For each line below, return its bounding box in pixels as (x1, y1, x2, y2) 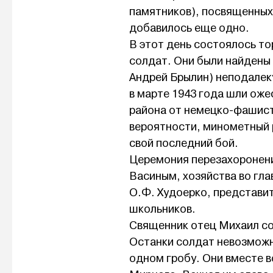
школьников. (129, 202, 196, 216)
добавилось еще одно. (129, 21, 249, 35)
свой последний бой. (129, 136, 238, 151)
